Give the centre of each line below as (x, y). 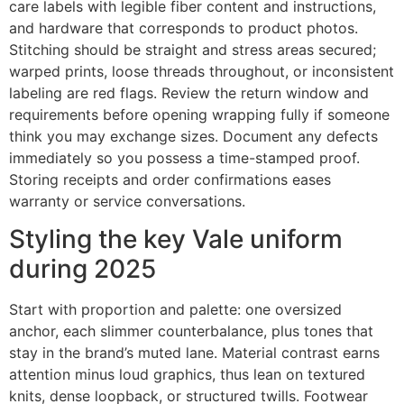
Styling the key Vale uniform (176, 239)
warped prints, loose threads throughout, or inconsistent (202, 72)
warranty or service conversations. (127, 202)
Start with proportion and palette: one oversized (175, 310)
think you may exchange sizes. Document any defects (193, 137)
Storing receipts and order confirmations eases (170, 180)
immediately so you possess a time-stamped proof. (184, 158)
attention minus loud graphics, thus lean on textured (187, 375)
